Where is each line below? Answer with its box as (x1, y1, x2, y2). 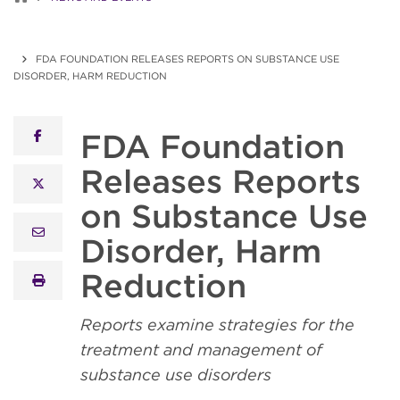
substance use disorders (80, 364, 271, 385)
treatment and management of (80, 339, 322, 360)
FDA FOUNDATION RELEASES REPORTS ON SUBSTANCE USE (36, 53, 339, 65)
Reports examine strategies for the (80, 314, 354, 335)
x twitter (43, 176, 87, 189)
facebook (41, 128, 87, 141)
